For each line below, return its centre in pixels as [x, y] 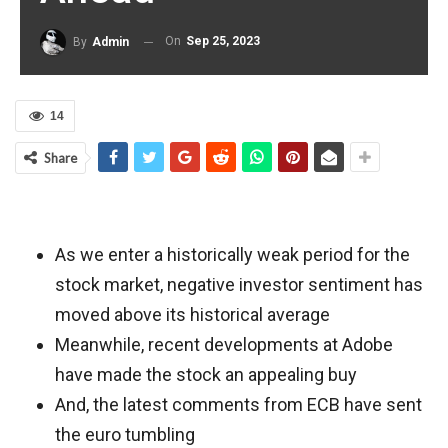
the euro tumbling [125, 434]
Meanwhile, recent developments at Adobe [224, 344]
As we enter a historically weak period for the [232, 254]
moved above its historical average [192, 314]
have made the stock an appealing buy [206, 374]
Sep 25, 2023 [223, 41]
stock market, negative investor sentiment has [239, 284]
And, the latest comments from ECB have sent [238, 404]
